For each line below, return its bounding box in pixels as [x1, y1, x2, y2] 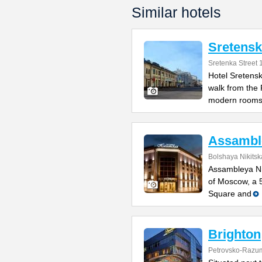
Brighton [208, 227, 261, 242]
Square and [208, 189, 251, 198]
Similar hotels [132, 4, 221, 20]
